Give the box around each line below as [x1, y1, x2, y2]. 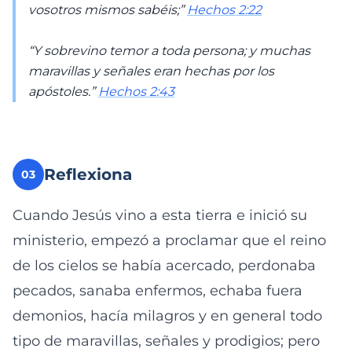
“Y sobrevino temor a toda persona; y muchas [28, 43, 310, 58]
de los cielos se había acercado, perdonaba [13, 257, 316, 274]
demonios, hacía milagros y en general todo [13, 307, 322, 324]
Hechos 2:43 [98, 84, 174, 99]
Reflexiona [44, 165, 132, 184]
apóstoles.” [28, 84, 98, 99]
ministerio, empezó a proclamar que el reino [13, 232, 326, 249]
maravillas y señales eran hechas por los [28, 64, 274, 79]
